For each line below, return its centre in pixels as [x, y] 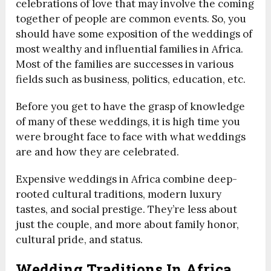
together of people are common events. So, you [131, 19]
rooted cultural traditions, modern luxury [119, 194]
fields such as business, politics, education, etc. [131, 80]
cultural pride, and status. [80, 240]
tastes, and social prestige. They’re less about [127, 210]
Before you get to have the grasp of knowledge [131, 107]
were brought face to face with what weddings [131, 137]
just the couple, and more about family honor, [128, 225]
